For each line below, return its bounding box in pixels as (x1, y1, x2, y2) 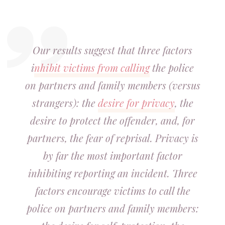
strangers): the (32, 96, 98, 109)
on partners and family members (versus (25, 78, 200, 92)
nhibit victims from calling (34, 61, 150, 74)
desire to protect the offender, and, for (30, 114, 195, 127)
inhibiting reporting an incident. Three (28, 166, 197, 180)
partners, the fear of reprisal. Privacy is (27, 131, 198, 145)
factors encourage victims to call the (35, 184, 190, 197)
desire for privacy (97, 96, 175, 109)
